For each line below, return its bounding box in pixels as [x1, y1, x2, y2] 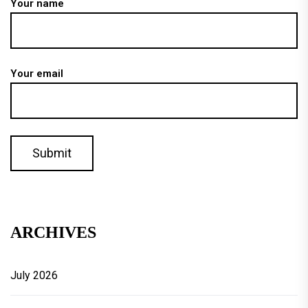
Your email [10, 67, 63, 80]
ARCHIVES [10, 223, 96, 242]
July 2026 [10, 269, 58, 283]
